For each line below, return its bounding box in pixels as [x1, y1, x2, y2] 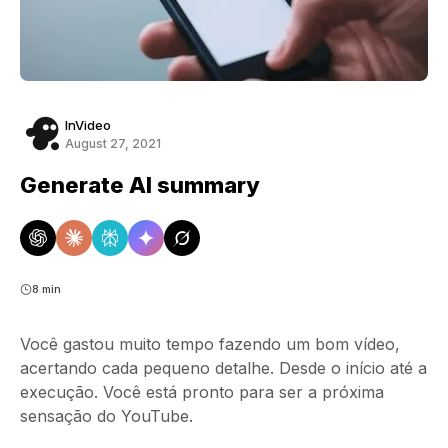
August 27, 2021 [65, 135, 161, 151]
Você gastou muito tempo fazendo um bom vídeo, [20, 334, 400, 354]
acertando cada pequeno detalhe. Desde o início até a [20, 358, 427, 378]
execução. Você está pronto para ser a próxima [20, 382, 384, 402]
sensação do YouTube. [20, 406, 193, 426]
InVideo [65, 116, 111, 133]
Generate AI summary [20, 172, 260, 198]
